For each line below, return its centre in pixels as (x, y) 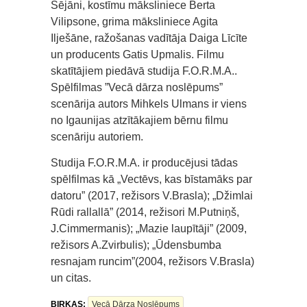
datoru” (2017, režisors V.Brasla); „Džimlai (152, 196)
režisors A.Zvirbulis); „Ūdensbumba (136, 245)
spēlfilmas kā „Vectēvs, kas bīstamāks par (151, 180)
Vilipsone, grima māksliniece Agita (134, 22)
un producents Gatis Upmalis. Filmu (137, 55)
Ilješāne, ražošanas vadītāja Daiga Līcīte (149, 38)
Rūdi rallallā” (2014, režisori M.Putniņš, (145, 212)
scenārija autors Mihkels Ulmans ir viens (149, 104)
